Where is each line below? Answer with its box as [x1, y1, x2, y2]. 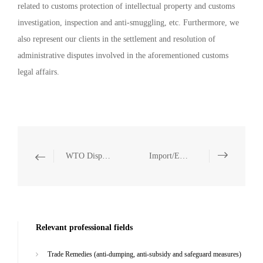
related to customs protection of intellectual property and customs [18, 2, 235, 11]
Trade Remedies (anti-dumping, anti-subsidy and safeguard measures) [48, 249, 241, 258]
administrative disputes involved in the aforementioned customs [18, 51, 228, 60]
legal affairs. [18, 68, 59, 76]
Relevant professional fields [36, 223, 133, 232]
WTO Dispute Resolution [102, 151, 110, 160]
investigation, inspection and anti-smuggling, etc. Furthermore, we [18, 18, 239, 27]
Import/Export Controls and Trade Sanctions [180, 151, 188, 160]
